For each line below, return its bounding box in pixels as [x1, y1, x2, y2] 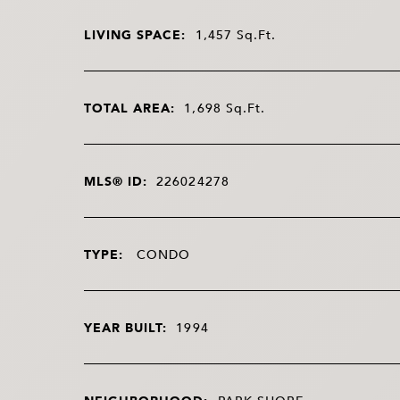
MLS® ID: [83, 170, 148, 191]
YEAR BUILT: [83, 316, 168, 337]
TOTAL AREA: [83, 96, 176, 118]
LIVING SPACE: [83, 23, 187, 45]
